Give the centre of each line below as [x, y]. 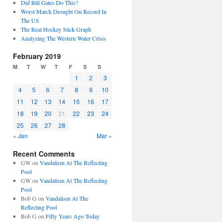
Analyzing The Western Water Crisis [63, 38]
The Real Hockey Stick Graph [56, 29]
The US [30, 20]
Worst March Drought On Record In [63, 11]
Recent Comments [44, 154]
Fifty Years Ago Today [72, 216]
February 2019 [37, 56]
